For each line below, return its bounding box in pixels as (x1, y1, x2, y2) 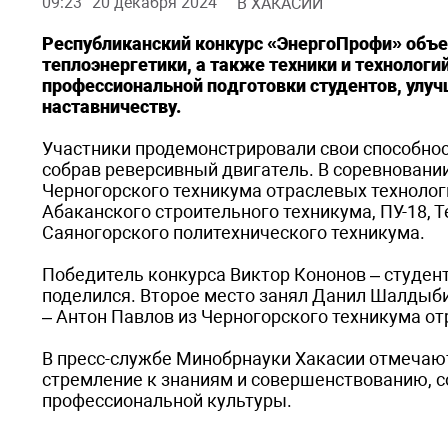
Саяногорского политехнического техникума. (42, 222, 425, 243)
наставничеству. (42, 96, 181, 117)
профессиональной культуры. (42, 390, 292, 411)
